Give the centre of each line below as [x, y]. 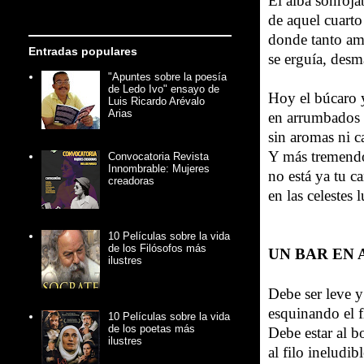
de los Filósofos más [158, 249]
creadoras [132, 181]
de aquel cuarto [315, 20]
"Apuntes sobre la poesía [168, 77]
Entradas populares [83, 51]
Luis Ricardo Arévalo [157, 102]
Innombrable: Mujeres [159, 169]
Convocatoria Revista [159, 157]
